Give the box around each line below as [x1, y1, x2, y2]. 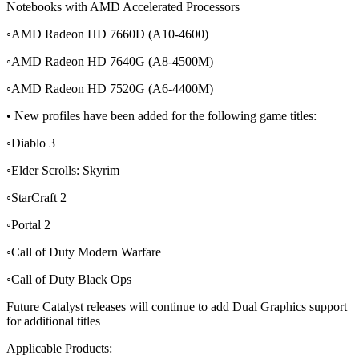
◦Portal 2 [6, 218, 50, 232]
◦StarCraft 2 [6, 191, 67, 205]
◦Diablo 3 [6, 136, 55, 151]
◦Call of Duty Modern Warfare [6, 245, 161, 260]
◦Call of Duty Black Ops [6, 272, 131, 287]
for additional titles [6, 314, 100, 329]
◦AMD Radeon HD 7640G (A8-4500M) [6, 54, 213, 69]
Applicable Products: [6, 341, 112, 356]
